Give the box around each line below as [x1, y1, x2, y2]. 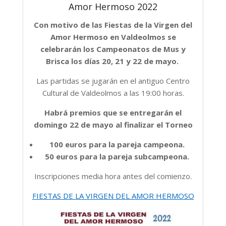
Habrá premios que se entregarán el [44, 107, 182, 118]
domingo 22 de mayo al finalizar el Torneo [33, 119, 193, 130]
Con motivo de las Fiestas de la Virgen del [34, 19, 192, 30]
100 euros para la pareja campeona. [49, 139, 185, 149]
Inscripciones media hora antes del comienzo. [34, 171, 192, 181]
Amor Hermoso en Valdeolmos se [50, 31, 176, 42]
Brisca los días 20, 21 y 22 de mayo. [45, 55, 181, 66]
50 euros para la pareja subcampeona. [44, 151, 189, 161]
